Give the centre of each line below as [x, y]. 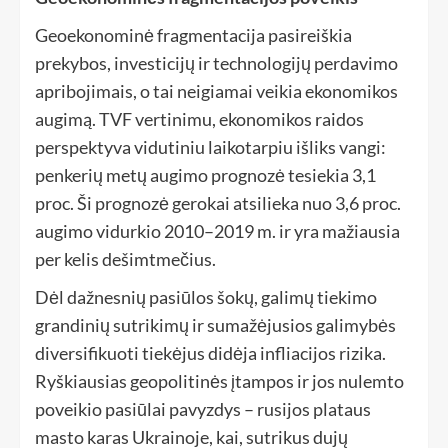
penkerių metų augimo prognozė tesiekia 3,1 [205, 175]
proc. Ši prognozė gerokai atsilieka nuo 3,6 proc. [218, 203]
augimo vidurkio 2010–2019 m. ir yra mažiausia [217, 231]
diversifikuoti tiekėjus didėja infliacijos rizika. [210, 353]
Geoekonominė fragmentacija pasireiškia [193, 35]
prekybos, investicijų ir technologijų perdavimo [216, 63]
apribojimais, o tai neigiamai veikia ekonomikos [216, 91]
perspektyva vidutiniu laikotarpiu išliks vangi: [210, 147]
